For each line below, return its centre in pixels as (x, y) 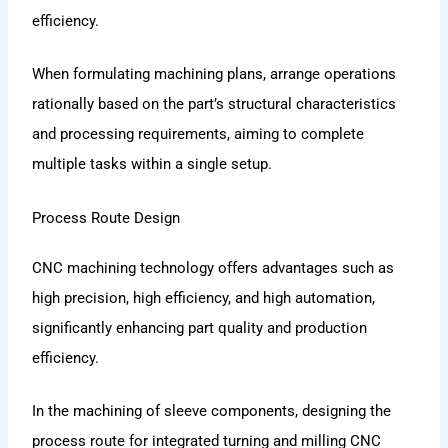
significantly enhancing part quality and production (200, 327)
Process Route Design (106, 217)
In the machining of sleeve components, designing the (212, 410)
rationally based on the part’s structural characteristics (214, 104)
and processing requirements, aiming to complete (198, 134)
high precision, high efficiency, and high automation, (204, 297)
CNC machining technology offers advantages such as (213, 267)
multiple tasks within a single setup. (152, 164)
